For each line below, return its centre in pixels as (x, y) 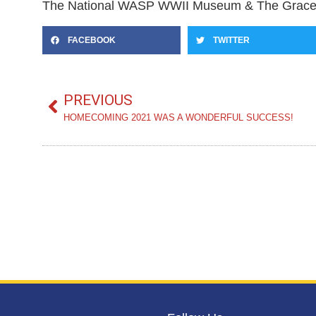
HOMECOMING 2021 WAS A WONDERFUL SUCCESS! (178, 117)
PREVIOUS (98, 100)
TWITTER (231, 40)
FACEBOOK (92, 40)
